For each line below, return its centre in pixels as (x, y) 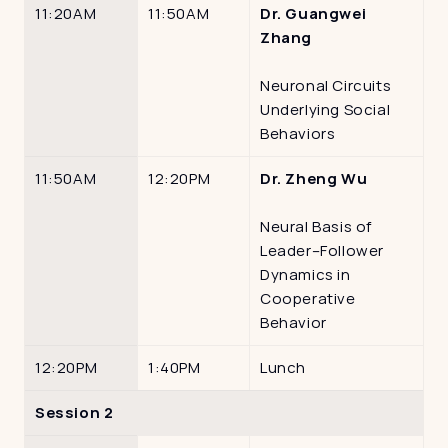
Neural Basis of (316, 226)
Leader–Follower (322, 250)
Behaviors (298, 133)
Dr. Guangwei (313, 13)
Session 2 (76, 412)
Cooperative (308, 298)
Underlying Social (325, 109)
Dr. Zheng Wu (314, 178)
